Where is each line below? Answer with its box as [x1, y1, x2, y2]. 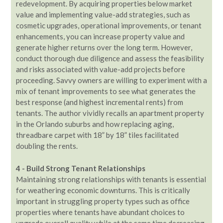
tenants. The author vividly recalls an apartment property [16, 109, 204, 117]
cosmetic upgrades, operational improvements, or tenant [16, 21, 202, 30]
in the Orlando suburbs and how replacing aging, [16, 119, 174, 128]
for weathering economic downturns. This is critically [16, 185, 190, 195]
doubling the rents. [16, 141, 79, 150]
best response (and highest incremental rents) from [16, 98, 183, 107]
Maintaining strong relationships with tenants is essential [16, 174, 206, 184]
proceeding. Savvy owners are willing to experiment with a [16, 76, 207, 85]
